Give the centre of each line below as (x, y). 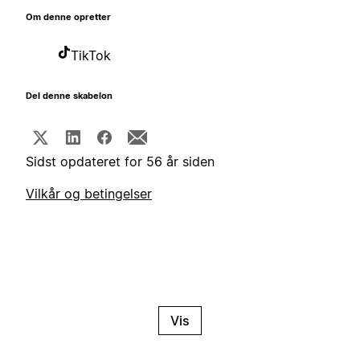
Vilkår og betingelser (89, 194)
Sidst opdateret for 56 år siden (120, 162)
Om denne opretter (68, 18)
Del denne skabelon (69, 96)
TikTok (91, 56)
